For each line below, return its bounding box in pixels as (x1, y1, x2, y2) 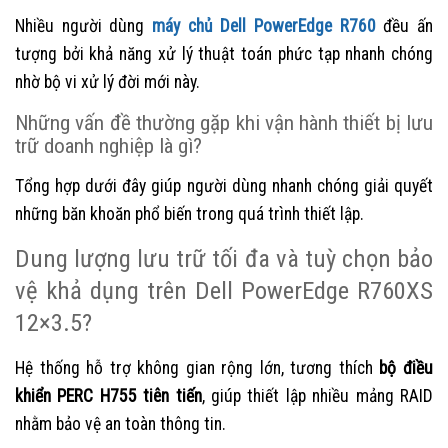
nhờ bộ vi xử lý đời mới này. (15, 72, 200, 93)
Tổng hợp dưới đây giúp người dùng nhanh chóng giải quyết (15, 176, 433, 197)
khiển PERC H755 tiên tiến (15, 386, 202, 407)
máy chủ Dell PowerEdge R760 (152, 16, 376, 37)
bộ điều (379, 358, 434, 379)
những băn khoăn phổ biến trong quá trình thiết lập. (15, 204, 364, 225)
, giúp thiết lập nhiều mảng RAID (201, 386, 434, 407)
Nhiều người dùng (15, 16, 152, 37)
